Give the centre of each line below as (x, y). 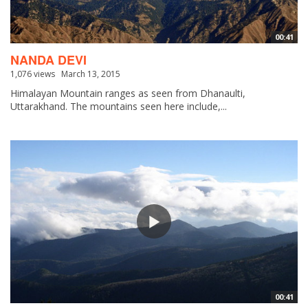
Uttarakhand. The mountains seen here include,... (119, 106)
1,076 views (33, 74)
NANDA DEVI (48, 59)
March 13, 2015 (91, 74)
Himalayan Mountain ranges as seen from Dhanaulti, (128, 93)
